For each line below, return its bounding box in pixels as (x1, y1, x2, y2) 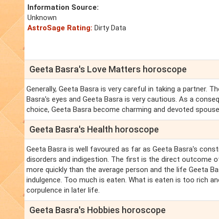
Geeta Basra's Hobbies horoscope (29, 205, 166, 216)
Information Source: (27, 3, 99, 12)
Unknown (27, 13, 57, 22)
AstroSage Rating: (27, 23, 92, 33)
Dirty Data (92, 23, 126, 33)
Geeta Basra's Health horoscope (29, 124, 159, 135)
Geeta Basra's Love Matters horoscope (29, 64, 187, 75)
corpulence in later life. (26, 186, 100, 195)
